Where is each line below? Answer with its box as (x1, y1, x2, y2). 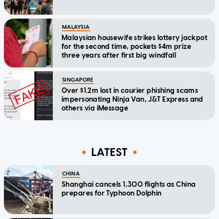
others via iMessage (62, 104, 128, 112)
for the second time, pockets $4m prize (62, 42, 191, 51)
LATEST (91, 146, 128, 159)
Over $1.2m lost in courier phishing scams (62, 86, 198, 95)
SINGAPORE (62, 76, 93, 83)
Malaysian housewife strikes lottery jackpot (62, 33, 208, 42)
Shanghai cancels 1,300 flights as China (62, 180, 196, 189)
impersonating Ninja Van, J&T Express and (62, 95, 203, 104)
